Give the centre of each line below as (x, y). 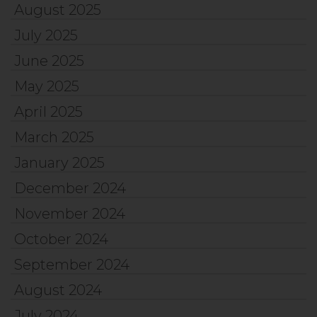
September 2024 (72, 264)
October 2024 (61, 239)
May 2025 (47, 86)
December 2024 (70, 188)
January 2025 (59, 162)
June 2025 (49, 60)
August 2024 (58, 290)
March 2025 (54, 137)
